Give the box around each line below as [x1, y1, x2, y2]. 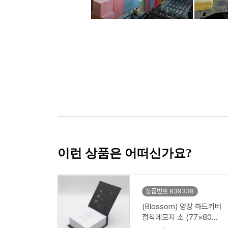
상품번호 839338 [146, 187, 194, 195]
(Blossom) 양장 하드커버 [141, 202, 221, 211]
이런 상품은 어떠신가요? [58, 147, 192, 160]
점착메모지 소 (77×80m [141, 213, 218, 222]
